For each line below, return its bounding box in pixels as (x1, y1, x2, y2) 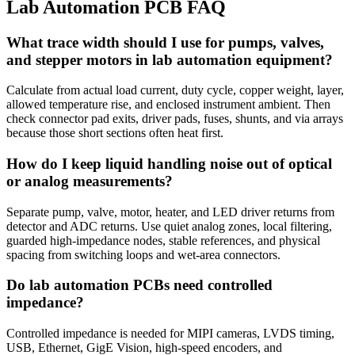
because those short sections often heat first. (6, 126, 223, 140)
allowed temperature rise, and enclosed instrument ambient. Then (6, 97, 330, 112)
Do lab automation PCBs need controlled (6, 277, 273, 294)
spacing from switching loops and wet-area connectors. (6, 247, 281, 261)
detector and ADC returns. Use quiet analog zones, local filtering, (6, 219, 332, 233)
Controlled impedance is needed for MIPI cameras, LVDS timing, (6, 326, 334, 341)
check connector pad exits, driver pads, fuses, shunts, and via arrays (6, 112, 343, 126)
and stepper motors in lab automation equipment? (6, 51, 333, 68)
